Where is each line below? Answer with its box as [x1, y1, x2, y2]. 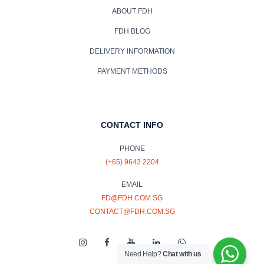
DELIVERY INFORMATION [89, 47, 175, 55]
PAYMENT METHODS [97, 67, 167, 75]
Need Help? [124, 250, 163, 258]
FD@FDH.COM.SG [101, 193, 163, 202]
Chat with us [163, 250, 202, 258]
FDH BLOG [114, 27, 150, 35]
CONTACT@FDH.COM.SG [89, 207, 175, 216]
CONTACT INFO [101, 120, 163, 130]
